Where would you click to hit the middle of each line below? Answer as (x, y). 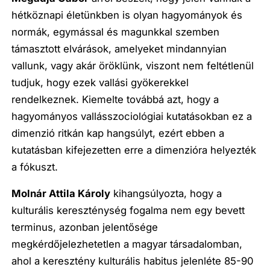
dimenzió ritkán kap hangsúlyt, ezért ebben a (118, 133)
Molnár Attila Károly (61, 194)
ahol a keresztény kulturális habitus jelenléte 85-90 (133, 261)
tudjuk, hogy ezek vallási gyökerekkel (100, 82)
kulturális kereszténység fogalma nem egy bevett (128, 211)
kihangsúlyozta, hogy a (166, 194)
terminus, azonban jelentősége (85, 228)
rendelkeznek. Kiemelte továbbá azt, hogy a (115, 99)
